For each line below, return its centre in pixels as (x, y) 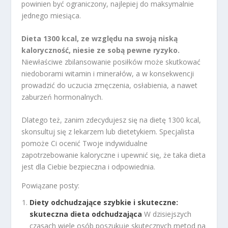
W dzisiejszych (168, 214)
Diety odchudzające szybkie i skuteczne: (104, 203)
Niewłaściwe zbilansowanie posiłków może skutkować (111, 62)
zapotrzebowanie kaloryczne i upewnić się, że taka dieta (114, 155)
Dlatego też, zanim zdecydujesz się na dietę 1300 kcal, (111, 120)
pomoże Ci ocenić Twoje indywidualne (85, 144)
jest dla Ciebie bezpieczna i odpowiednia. (89, 167)
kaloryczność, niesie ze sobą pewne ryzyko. (101, 50)
